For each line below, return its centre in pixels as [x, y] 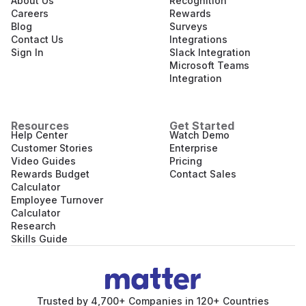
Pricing [186, 161]
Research [33, 225]
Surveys [189, 26]
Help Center [39, 135]
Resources [40, 125]
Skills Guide [39, 238]
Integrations [198, 39]
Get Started [202, 125]
